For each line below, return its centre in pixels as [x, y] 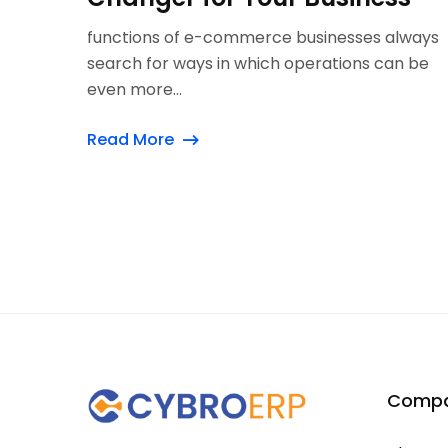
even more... [134, 89]
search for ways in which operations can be [258, 63]
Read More [130, 139]
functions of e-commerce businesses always [263, 37]
